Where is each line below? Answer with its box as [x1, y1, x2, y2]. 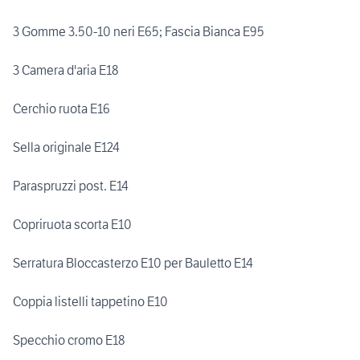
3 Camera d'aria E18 [13, 62, 118, 79]
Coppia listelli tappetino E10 [13, 293, 168, 310]
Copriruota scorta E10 [13, 216, 132, 233]
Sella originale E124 [13, 139, 120, 156]
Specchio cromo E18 [13, 332, 125, 349]
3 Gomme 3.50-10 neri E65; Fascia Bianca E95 [13, 23, 264, 40]
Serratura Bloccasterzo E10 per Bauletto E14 [13, 255, 253, 272]
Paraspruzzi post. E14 [13, 178, 129, 194]
